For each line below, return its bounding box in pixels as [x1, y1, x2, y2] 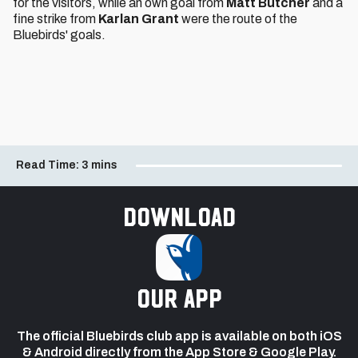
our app [136, 282, 222, 313]
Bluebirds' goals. [13, 28, 108, 42]
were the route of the [179, 12, 297, 26]
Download [122, 201, 236, 232]
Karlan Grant [98, 12, 179, 26]
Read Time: [16, 158, 79, 171]
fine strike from [13, 12, 98, 26]
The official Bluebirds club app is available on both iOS [16, 329, 342, 343]
